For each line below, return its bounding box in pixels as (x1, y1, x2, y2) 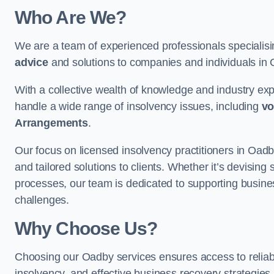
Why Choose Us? (15, 218, 158, 239)
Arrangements (15, 117, 88, 129)
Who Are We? (15, 7, 127, 28)
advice (15, 56, 48, 68)
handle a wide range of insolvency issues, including (15, 100, 262, 113)
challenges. (15, 194, 70, 206)
